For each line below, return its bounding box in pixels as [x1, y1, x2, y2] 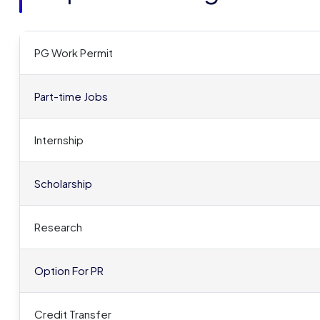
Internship [34, 133, 84, 146]
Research [34, 220, 82, 234]
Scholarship [34, 176, 92, 190]
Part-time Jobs [34, 89, 108, 103]
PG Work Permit [34, 46, 113, 59]
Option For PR [34, 264, 104, 277]
